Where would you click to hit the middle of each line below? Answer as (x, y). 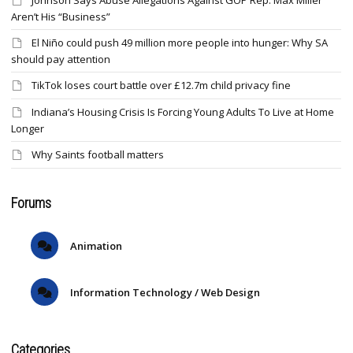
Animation (95, 246)
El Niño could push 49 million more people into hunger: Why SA (180, 43)
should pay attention (61, 59)
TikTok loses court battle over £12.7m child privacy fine (161, 85)
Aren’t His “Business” (61, 17)
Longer (28, 129)
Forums (31, 203)
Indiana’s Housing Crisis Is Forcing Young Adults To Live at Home (183, 112)
